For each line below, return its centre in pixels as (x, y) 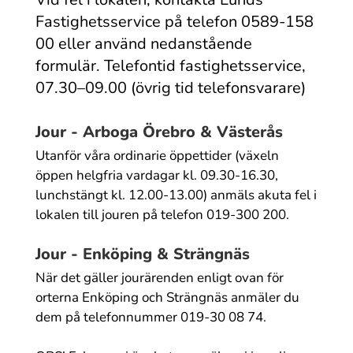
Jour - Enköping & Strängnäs (142, 254)
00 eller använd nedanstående (143, 44)
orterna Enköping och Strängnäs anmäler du (167, 297)
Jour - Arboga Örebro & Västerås (159, 132)
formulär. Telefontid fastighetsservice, (170, 66)
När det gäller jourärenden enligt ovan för (159, 277)
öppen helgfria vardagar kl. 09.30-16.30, (156, 175)
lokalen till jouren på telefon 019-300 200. (162, 215)
